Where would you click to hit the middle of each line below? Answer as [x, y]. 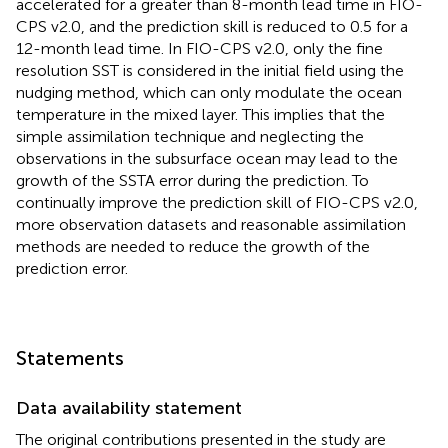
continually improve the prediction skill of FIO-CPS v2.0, [217, 202]
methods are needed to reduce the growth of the [193, 246]
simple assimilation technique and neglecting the [190, 136]
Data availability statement [129, 407]
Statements [70, 357]
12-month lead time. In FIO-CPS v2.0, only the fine [199, 48]
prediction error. [72, 268]
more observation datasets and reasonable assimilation [211, 224]
